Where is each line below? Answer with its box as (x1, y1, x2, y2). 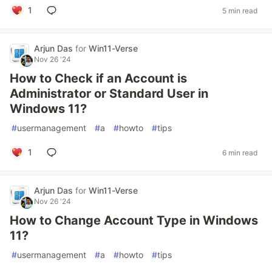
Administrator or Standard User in (10, 86, 208, 101)
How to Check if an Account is (10, 71, 187, 86)
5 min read (222, 5, 257, 15)
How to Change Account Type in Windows (10, 213, 258, 228)
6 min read (222, 148, 257, 157)
